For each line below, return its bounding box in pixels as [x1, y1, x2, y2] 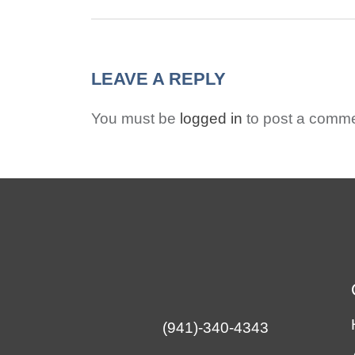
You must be [90, 110, 180, 128]
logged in [179, 110, 242, 128]
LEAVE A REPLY [90, 69, 226, 90]
